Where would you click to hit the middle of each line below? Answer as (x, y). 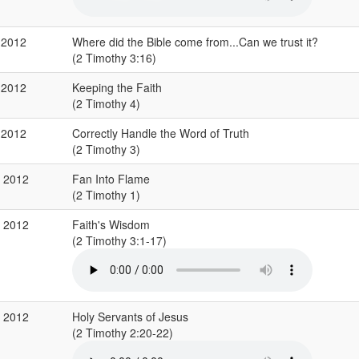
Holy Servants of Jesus (130, 317)
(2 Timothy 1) (107, 195)
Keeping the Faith (117, 87)
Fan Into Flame (111, 179)
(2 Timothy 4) (107, 103)
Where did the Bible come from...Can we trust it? (195, 42)
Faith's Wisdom (111, 224)
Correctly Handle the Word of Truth (160, 133)
